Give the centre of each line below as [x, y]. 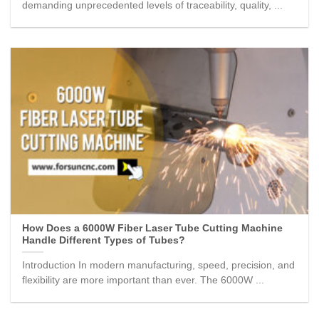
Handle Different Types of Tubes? [104, 241]
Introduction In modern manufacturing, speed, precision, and [159, 265]
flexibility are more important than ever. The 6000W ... [143, 280]
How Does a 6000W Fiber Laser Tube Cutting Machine [153, 229]
